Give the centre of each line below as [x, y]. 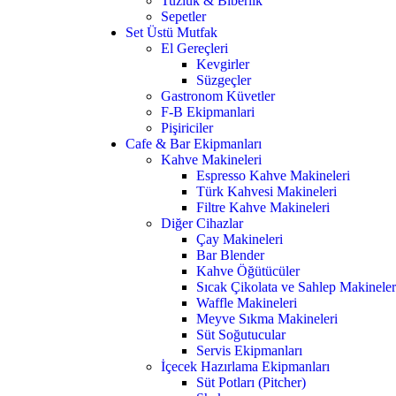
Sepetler [183, 17]
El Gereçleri [194, 49]
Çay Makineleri [240, 240]
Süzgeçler [224, 80]
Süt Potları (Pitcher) [251, 383]
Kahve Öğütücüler [248, 271]
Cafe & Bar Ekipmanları [194, 144]
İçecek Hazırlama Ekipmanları [245, 367]
